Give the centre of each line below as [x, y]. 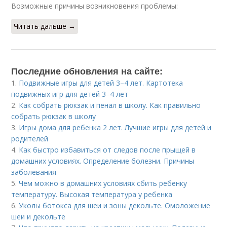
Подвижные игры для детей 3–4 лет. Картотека [101, 83]
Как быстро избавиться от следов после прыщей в [107, 150]
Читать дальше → [45, 26]
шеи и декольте [39, 217]
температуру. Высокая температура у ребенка [92, 194]
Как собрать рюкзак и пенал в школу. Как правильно [110, 105]
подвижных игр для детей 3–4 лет [70, 94]
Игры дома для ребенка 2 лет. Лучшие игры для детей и [115, 127]
